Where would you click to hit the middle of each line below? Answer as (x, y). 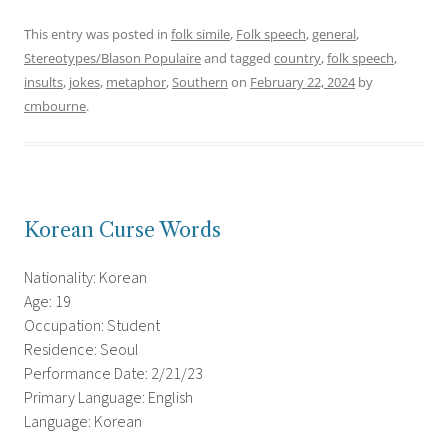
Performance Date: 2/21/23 (113, 374)
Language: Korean (83, 422)
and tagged (237, 58)
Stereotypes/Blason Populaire (112, 58)
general (334, 34)
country (297, 58)
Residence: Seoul (81, 350)
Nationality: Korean (85, 278)
